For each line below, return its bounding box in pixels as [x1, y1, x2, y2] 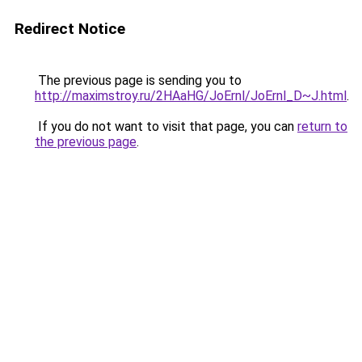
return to [297, 119, 347, 134]
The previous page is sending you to [35, 73, 242, 88]
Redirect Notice [15, 19, 125, 38]
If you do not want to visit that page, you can [35, 119, 297, 134]
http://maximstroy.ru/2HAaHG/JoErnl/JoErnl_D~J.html [35, 88, 347, 103]
